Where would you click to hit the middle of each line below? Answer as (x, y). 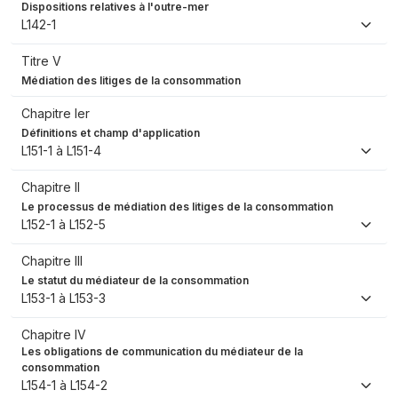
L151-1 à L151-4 (61, 151)
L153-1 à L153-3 (64, 298)
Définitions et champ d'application (111, 133)
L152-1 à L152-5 (64, 225)
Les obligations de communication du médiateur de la (162, 352)
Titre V (41, 61)
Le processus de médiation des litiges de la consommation (177, 207)
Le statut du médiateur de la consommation (135, 281)
